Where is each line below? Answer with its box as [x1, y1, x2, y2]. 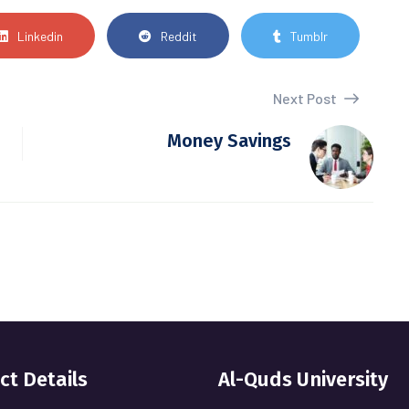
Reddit [160, 27, 197, 44]
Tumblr [289, 27, 328, 44]
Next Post [273, 89, 340, 107]
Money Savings [167, 130, 291, 152]
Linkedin [16, 27, 63, 44]
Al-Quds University [218, 367, 388, 392]
